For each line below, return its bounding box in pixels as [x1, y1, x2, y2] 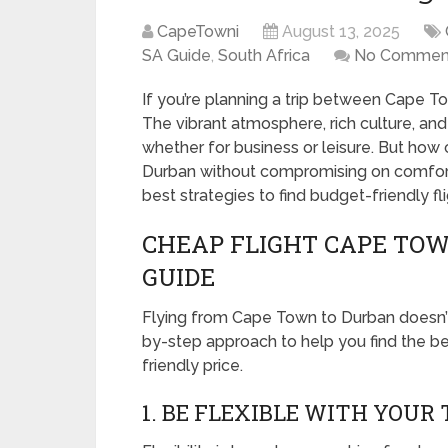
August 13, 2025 [282, 22, 400, 41]
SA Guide [142, 46, 211, 65]
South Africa [218, 46, 310, 65]
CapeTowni [157, 22, 239, 41]
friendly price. [142, 356, 243, 375]
